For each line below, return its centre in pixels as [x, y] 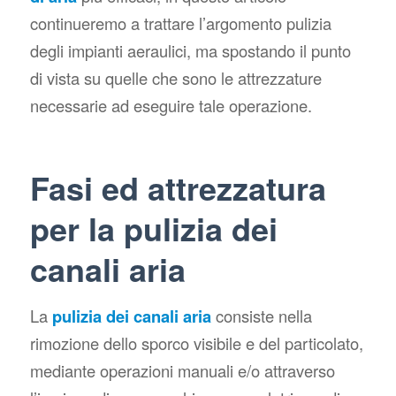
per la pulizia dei [153, 228]
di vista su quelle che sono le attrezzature [175, 77]
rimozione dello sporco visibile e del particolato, [196, 343]
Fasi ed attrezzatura [178, 187]
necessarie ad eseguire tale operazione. [171, 105]
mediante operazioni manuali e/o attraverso [182, 371]
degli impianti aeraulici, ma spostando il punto [190, 50]
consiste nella [261, 316]
